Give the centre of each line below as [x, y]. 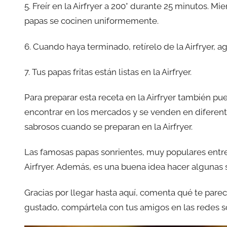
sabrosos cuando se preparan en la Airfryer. [108, 127]
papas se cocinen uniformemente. [91, 21]
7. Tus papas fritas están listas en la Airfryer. [108, 72]
